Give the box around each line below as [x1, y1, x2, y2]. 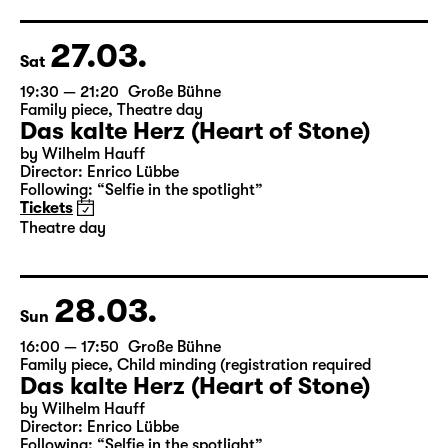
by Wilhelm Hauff [20, 221, 145, 239]
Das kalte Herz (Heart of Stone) [20, 193, 370, 221]
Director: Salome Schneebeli [20, 20, 219, 38]
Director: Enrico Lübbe [20, 239, 179, 257]
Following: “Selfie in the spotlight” [20, 257, 263, 275]
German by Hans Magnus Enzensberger [20, 2, 299, 20]
